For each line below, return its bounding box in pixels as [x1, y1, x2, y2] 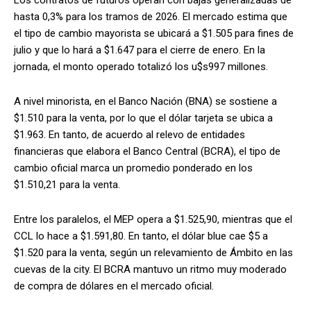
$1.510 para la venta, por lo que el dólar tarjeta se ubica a [14, 111, 273, 124]
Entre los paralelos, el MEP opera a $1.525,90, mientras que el [14, 212, 292, 226]
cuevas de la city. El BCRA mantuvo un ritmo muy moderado [14, 262, 287, 276]
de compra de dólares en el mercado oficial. [14, 279, 214, 292]
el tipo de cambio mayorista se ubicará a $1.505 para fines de [14, 26, 294, 40]
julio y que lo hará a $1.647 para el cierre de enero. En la [14, 43, 265, 56]
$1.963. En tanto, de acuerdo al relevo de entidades [14, 128, 245, 141]
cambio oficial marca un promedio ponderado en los [14, 161, 253, 174]
